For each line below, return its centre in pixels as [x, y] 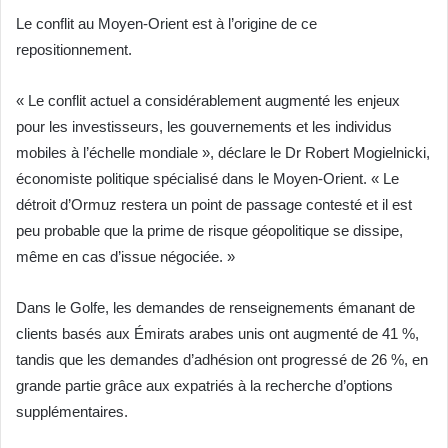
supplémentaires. [72, 412]
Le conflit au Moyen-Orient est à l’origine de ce [166, 24]
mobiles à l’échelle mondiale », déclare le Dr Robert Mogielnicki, [223, 153]
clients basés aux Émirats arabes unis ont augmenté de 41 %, [217, 334]
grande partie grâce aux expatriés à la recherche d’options [204, 386]
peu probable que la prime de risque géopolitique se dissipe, [209, 231]
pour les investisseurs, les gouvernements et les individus [204, 127]
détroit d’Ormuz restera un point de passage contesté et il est [214, 205]
